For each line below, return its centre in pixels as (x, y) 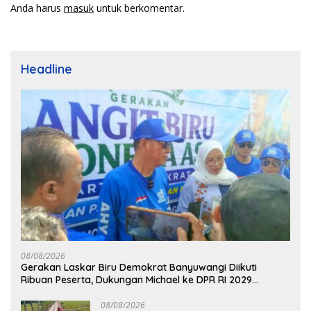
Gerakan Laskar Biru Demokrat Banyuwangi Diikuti (139, 268)
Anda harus (37, 8)
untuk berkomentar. (139, 8)
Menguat (41, 293)
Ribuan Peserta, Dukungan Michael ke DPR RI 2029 (136, 280)
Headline (47, 69)
